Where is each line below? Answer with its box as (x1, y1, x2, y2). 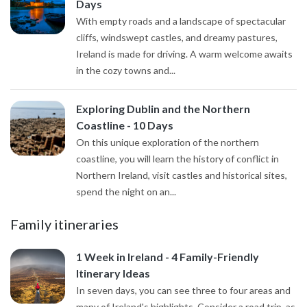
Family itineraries (10, 215, 119, 232)
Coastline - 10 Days (76, 118, 173, 132)
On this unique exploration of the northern (76, 136, 259, 148)
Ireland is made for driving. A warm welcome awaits (76, 47, 293, 60)
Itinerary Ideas (76, 266, 150, 280)
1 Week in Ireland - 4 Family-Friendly (76, 249, 259, 263)
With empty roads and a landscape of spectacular (76, 14, 286, 27)
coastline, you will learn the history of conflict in (76, 152, 279, 164)
